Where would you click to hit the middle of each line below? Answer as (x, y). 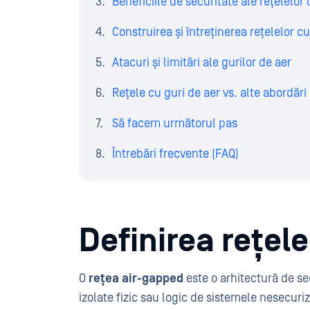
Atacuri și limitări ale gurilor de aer (202, 63)
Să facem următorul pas (175, 124)
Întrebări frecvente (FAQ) (175, 154)
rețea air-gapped (137, 279)
